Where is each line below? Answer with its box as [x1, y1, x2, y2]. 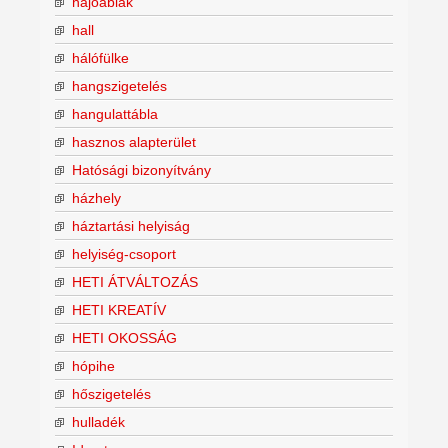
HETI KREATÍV [72, 301, 166, 318]
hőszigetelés [72, 385, 151, 402]
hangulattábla [72, 105, 158, 122]
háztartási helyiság [72, 217, 190, 234]
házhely [72, 189, 121, 206]
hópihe [72, 357, 115, 374]
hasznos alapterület [72, 133, 196, 150]
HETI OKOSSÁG [72, 329, 177, 346]
